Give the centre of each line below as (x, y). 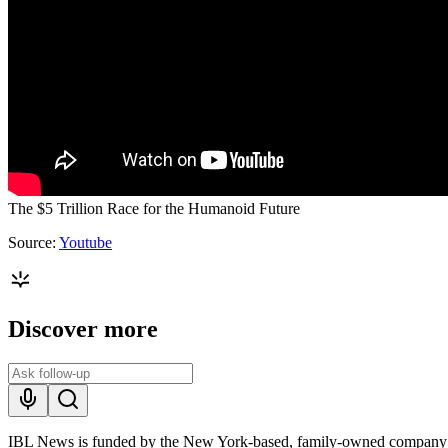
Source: (33, 242)
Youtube (85, 242)
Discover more (83, 328)
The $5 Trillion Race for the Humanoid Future (154, 208)
